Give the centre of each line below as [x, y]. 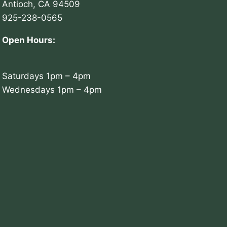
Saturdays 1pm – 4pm [47, 76]
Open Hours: [29, 40]
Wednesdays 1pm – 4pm [52, 89]
